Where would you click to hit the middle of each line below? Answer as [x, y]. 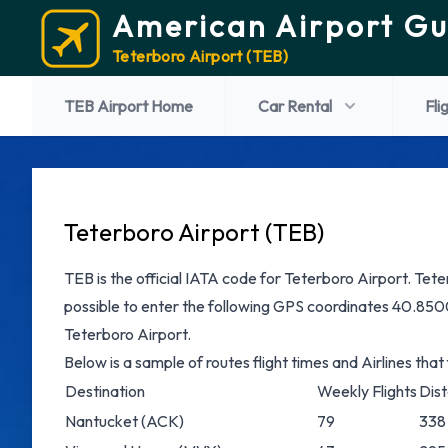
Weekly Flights [367, 391]
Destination [105, 391]
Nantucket [101, 421]
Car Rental [295, 106]
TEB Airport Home [128, 106]
